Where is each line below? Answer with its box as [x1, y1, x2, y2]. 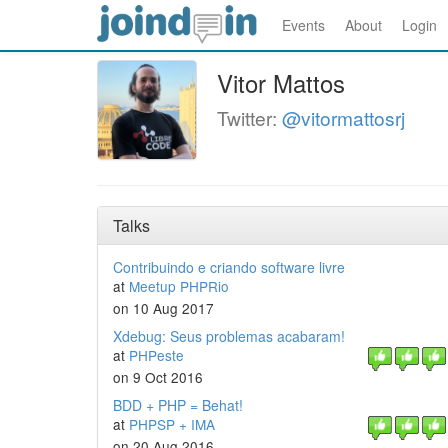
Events [282, 15, 325, 35]
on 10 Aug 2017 [113, 298, 214, 318]
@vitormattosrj [282, 104, 405, 131]
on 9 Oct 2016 [113, 367, 203, 387]
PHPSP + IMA [129, 414, 215, 434]
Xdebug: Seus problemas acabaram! [113, 326, 345, 346]
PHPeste [129, 345, 184, 365]
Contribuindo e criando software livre [113, 257, 345, 277]
